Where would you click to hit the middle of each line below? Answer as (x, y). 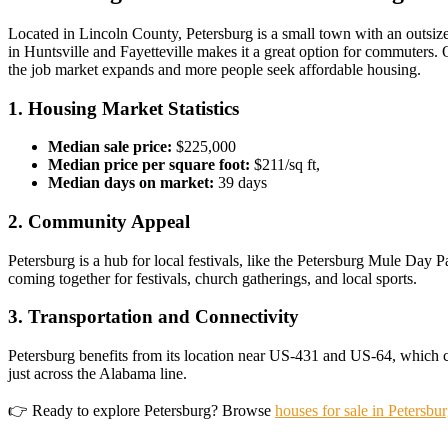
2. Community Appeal (99, 221)
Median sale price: (110, 147)
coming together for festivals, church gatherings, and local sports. (212, 278)
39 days (240, 183)
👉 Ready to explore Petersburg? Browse (141, 411)
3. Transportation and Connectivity (153, 317)
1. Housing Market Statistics (123, 108)
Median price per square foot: (149, 165)
